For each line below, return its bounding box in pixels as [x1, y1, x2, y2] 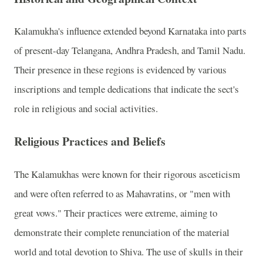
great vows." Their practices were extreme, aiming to [14, 205, 217, 220]
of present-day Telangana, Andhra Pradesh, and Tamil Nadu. [14, 43, 245, 58]
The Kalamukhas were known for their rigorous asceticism [14, 167, 240, 181]
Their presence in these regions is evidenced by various [14, 63, 227, 77]
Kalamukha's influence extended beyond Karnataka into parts [14, 24, 247, 38]
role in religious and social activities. [14, 102, 158, 116]
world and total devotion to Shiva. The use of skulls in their [14, 244, 243, 258]
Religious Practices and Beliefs [14, 132, 166, 150]
